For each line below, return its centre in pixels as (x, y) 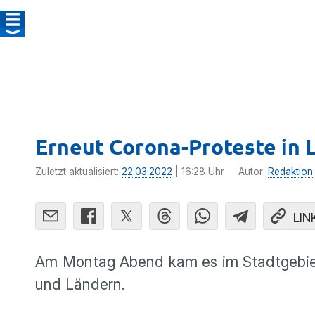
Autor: (253, 172)
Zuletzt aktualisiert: (78, 172)
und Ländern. (80, 284)
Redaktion (290, 172)
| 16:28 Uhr (198, 172)
